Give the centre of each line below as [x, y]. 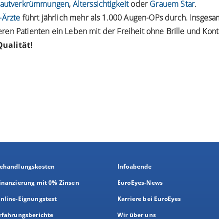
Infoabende [135, 166]
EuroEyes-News [140, 182]
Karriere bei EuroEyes [149, 198]
